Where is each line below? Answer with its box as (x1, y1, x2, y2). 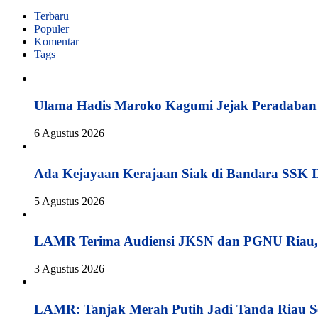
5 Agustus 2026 (34, 194, 104, 207)
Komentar (34, 35, 79, 48)
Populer (34, 22, 69, 35)
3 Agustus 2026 (34, 263, 104, 275)
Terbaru (34, 9, 69, 22)
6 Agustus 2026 (34, 127, 104, 140)
